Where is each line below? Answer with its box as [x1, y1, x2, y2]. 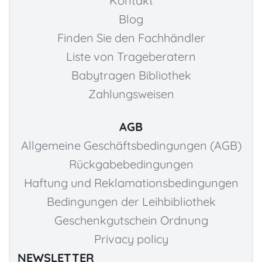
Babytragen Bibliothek [71, 68, 191, 83]
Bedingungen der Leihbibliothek [46, 194, 216, 209]
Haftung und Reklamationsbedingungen [23, 175, 239, 191]
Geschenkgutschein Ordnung [54, 213, 208, 228]
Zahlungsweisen [88, 87, 174, 102]
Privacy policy [94, 232, 168, 247]
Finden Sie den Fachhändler [57, 30, 205, 46]
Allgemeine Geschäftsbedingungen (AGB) [20, 138, 242, 153]
